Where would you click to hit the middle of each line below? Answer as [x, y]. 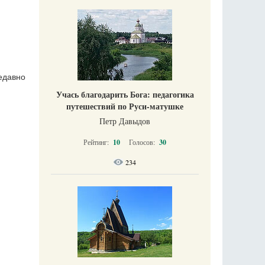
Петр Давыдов [125, 121]
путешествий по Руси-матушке [125, 106]
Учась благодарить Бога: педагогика [125, 94]
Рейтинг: [97, 142]
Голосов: [143, 142]
